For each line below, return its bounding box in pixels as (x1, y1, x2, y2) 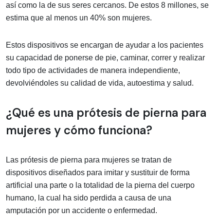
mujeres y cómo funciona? (6, 122, 152, 138)
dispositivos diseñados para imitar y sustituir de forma (6, 168, 190, 177)
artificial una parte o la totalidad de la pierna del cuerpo (6, 181, 195, 189)
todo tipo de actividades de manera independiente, (6, 66, 180, 74)
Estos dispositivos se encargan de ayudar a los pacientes (6, 40, 203, 49)
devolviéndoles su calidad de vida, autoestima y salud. (6, 78, 194, 87)
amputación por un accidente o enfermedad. (6, 206, 157, 215)
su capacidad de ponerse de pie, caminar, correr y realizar (6, 53, 205, 62)
